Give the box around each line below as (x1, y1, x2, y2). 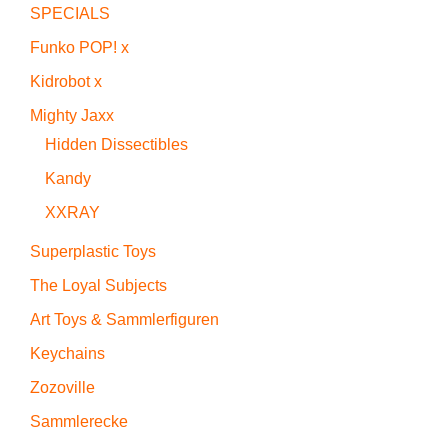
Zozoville (30, 378, 95, 396)
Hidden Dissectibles (45, 135, 188, 153)
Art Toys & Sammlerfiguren (30, 310, 219, 328)
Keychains (30, 344, 105, 362)
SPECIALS (30, 4, 110, 22)
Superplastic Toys (30, 242, 156, 260)
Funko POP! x (30, 38, 129, 56)
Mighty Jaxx (30, 106, 114, 124)
